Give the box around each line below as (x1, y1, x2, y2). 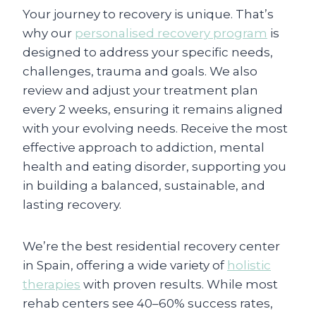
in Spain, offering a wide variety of (23, 257, 227, 272)
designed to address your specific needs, (23, 44, 273, 59)
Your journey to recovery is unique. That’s (23, 6, 274, 21)
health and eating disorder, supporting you (23, 159, 286, 174)
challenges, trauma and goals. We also (23, 63, 257, 78)
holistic (227, 257, 271, 272)
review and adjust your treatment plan (23, 83, 258, 97)
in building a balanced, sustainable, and (23, 178, 265, 193)
